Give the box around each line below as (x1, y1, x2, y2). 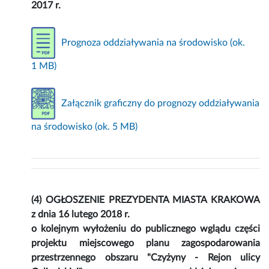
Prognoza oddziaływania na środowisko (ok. (61, 37, 246, 47)
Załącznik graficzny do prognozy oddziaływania (61, 98, 260, 108)
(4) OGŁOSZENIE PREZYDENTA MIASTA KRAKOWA (31, 195, 260, 205)
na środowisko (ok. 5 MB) (31, 122, 138, 132)
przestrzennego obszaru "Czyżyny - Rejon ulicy (31, 253, 260, 263)
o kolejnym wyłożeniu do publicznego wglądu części (31, 224, 260, 234)
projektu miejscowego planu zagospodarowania (31, 238, 260, 249)
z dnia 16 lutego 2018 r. (31, 210, 130, 220)
